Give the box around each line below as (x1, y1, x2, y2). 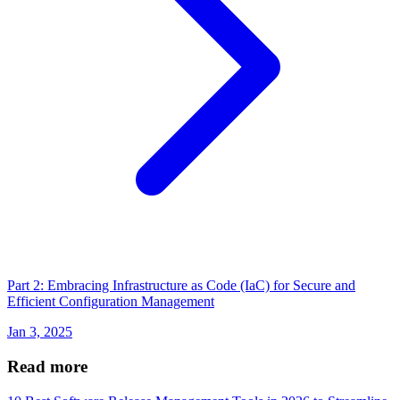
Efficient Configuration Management (7, 294, 214, 310)
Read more (7, 357, 87, 377)
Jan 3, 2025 (7, 324, 72, 340)
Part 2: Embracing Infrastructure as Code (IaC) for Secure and (7, 278, 355, 294)
